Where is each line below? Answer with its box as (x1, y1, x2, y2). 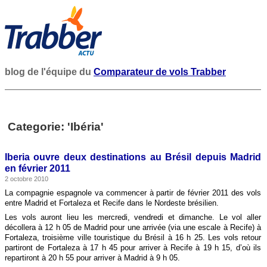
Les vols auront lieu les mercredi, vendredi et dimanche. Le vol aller (5, 213, 261, 222)
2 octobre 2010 (5, 175, 48, 182)
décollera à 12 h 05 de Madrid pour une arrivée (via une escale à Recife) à (5, 223, 261, 232)
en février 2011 (5, 163, 70, 173)
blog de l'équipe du (5, 67, 94, 77)
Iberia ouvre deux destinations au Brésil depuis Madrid (5, 152, 261, 162)
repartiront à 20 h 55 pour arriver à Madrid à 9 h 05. (5, 253, 180, 262)
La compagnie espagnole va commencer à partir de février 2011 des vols (5, 188, 261, 197)
